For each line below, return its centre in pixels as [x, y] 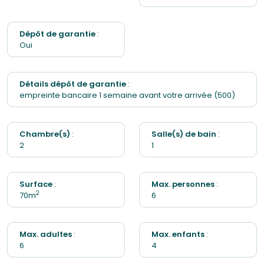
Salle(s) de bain [184, 134]
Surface [36, 184]
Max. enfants [178, 234]
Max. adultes [46, 234]
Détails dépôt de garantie [73, 84]
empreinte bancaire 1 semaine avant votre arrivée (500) [127, 95]
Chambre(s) [45, 134]
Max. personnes [183, 184]
